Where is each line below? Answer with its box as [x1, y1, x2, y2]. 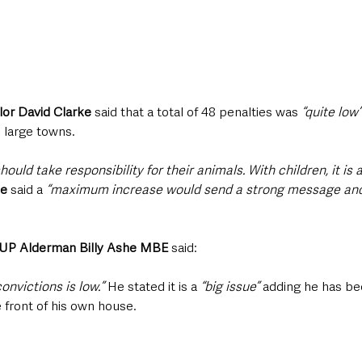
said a [7, 180, 46, 198]
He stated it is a [104, 277, 197, 295]
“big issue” [197, 277, 259, 295]
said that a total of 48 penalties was [91, 103, 298, 120]
